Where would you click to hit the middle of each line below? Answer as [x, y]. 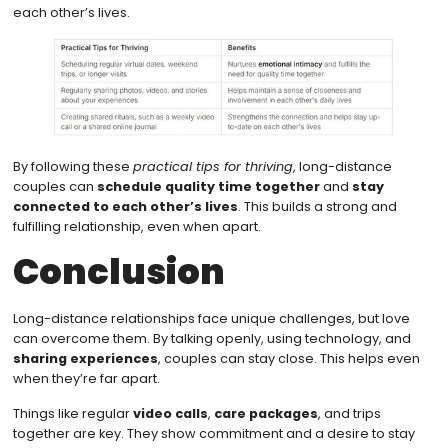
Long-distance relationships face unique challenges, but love [211, 319]
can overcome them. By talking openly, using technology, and [211, 339]
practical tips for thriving [212, 166]
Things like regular [72, 413]
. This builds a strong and [317, 206]
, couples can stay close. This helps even [288, 359]
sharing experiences [85, 359]
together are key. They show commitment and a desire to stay [213, 433]
